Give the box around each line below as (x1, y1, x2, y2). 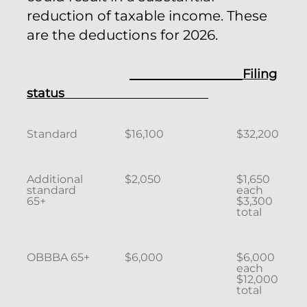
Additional (27, 173, 83, 186)
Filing (243, 66, 277, 82)
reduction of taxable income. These (27, 8, 267, 24)
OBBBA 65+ (27, 251, 90, 264)
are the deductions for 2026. (27, 27, 218, 43)
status (27, 86, 208, 101)
